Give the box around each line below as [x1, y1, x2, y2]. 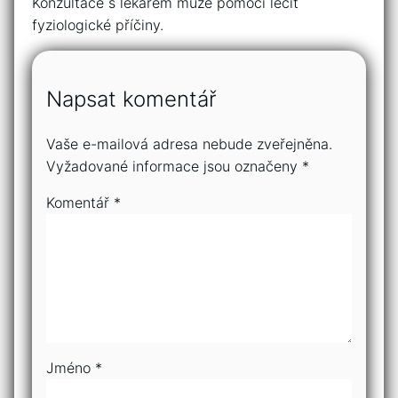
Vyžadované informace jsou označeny [46, 156, 302, 175]
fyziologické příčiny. [32, 15, 163, 34]
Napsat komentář [46, 85, 217, 112]
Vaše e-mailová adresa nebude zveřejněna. [46, 134, 332, 153]
